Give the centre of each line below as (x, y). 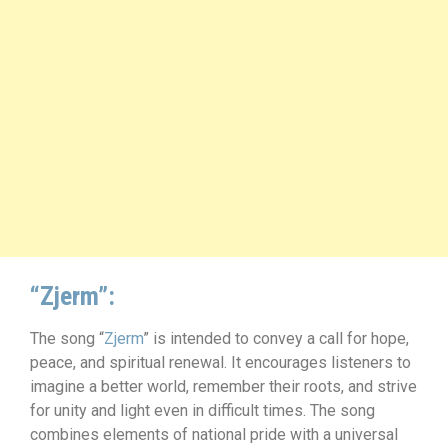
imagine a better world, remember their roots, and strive (223, 386)
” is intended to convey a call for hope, (276, 338)
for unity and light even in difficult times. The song (202, 410)
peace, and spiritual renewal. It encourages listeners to (220, 362)
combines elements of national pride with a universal (214, 434)
